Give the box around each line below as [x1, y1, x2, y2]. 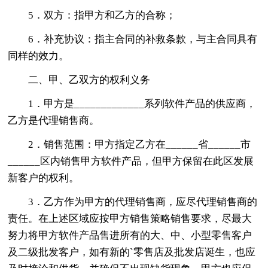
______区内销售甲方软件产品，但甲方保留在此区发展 [8, 155, 254, 167]
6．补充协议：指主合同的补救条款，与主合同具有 [28, 33, 258, 45]
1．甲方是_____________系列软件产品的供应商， [28, 98, 257, 109]
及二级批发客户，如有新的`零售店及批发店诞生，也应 [8, 246, 256, 258]
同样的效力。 [8, 50, 69, 62]
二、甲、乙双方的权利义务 [28, 74, 151, 86]
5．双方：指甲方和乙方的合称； [28, 9, 176, 21]
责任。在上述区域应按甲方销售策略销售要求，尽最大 [8, 212, 252, 224]
